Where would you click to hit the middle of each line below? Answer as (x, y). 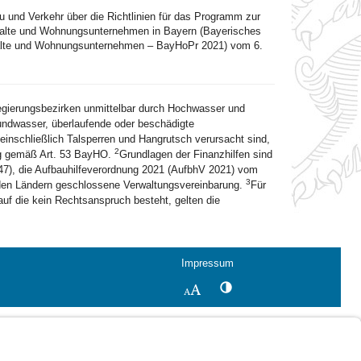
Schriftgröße (231, 289)
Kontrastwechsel (270, 286)
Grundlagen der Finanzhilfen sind (195, 154)
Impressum (207, 263)
